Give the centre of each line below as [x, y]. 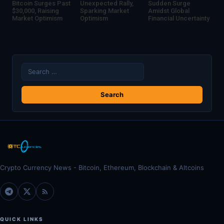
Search [32, 67]
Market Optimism [37, 18]
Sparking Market [104, 10]
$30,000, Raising [35, 10]
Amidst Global [169, 10]
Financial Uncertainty [179, 18]
